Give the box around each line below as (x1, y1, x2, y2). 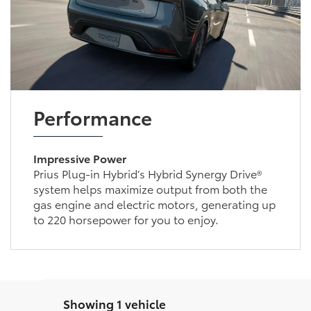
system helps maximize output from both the (33, 180, 267, 197)
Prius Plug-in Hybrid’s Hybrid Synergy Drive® (33, 165, 262, 182)
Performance (33, 103, 152, 131)
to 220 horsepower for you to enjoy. (33, 211, 219, 228)
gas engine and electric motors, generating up (33, 196, 276, 212)
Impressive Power (33, 150, 126, 167)
